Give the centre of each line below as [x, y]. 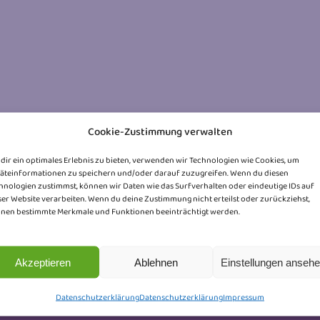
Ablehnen [156, 262]
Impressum [243, 297]
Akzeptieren [43, 262]
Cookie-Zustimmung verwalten [160, 131]
